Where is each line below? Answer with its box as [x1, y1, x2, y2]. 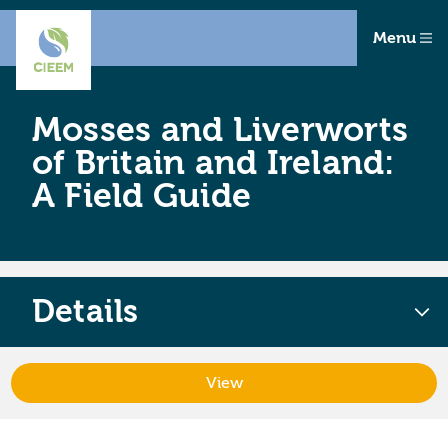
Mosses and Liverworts [32, 111, 409, 150]
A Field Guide [32, 177, 252, 216]
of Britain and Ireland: [32, 144, 395, 183]
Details [32, 293, 139, 330]
